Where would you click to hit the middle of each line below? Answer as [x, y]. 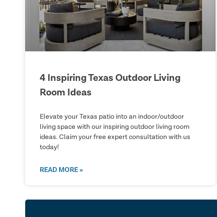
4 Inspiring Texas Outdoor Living [110, 78]
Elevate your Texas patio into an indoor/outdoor [112, 116]
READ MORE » [61, 170]
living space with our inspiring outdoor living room [115, 127]
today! [49, 147]
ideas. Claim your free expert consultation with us [115, 137]
